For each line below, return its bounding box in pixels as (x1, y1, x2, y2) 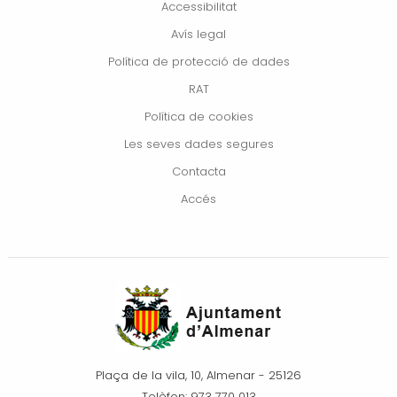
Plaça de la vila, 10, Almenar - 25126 (96, 367, 301, 385)
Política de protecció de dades (107, 52, 290, 70)
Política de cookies (144, 107, 253, 125)
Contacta (171, 162, 226, 180)
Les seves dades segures (123, 135, 274, 152)
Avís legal (171, 25, 226, 43)
